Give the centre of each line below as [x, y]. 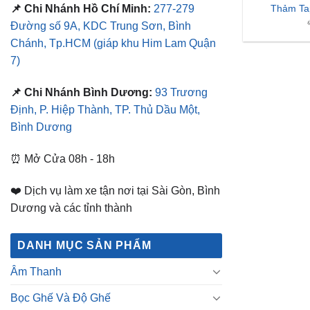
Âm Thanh [36, 271]
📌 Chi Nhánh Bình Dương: [81, 93]
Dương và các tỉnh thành [71, 208]
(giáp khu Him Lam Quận [155, 44]
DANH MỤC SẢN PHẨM [84, 245]
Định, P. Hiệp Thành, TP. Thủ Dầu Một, [105, 110]
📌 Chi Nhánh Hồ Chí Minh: [81, 9]
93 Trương [181, 93]
